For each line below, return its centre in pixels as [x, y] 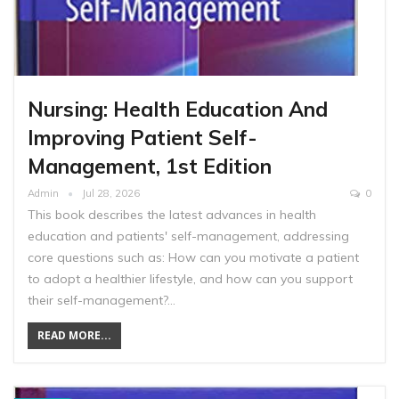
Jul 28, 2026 [111, 194]
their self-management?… [102, 301]
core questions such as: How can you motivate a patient [193, 258]
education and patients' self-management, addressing [188, 236]
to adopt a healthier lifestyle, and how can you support [190, 279]
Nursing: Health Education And [178, 110]
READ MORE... [74, 336]
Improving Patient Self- [142, 138]
